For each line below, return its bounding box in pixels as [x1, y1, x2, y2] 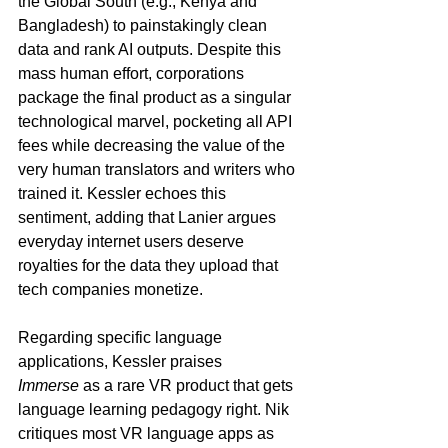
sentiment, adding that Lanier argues [18, 208, 280, 226]
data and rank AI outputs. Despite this [18, 40, 285, 58]
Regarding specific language [18, 328, 226, 346]
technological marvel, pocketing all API [18, 112, 296, 130]
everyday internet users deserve [18, 232, 248, 250]
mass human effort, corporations [18, 64, 248, 82]
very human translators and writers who [18, 160, 299, 178]
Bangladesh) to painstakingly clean [18, 16, 271, 34]
